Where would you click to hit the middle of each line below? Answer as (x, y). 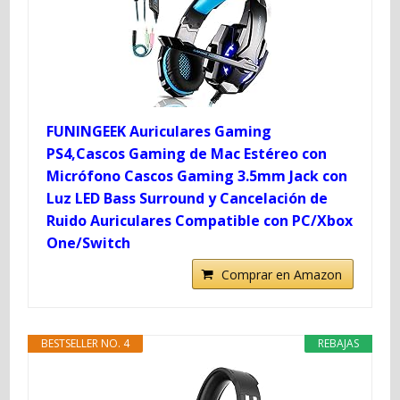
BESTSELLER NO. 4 (86, 343)
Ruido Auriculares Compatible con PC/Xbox (200, 220)
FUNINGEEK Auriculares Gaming (159, 131)
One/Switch (89, 242)
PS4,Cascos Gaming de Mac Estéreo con (187, 153)
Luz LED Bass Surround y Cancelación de (187, 198)
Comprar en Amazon (281, 274)
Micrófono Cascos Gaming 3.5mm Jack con (197, 175)
